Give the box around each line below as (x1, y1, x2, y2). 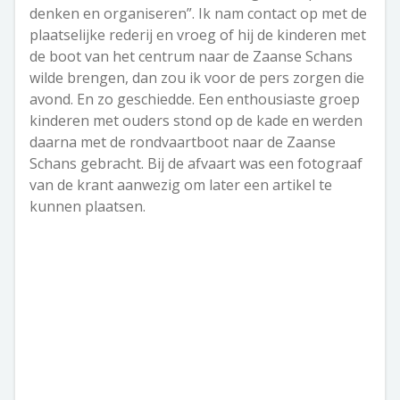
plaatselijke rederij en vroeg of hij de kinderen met (29, 25, 366, 46)
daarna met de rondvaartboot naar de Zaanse (29, 132, 336, 153)
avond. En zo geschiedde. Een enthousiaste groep (29, 89, 360, 110)
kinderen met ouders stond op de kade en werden (29, 111, 362, 131)
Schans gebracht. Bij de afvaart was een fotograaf (29, 154, 362, 174)
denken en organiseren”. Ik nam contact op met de (29, 4, 367, 24)
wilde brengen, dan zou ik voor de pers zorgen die (29, 68, 364, 88)
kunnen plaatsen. (29, 196, 146, 217)
